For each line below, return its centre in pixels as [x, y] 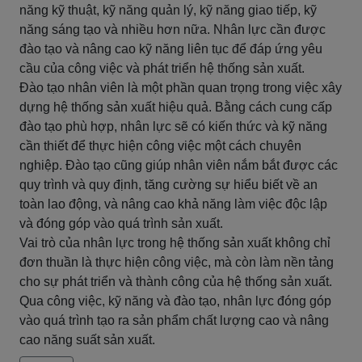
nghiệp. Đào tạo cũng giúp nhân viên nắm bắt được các [179, 165]
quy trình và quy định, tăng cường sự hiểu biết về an [168, 185]
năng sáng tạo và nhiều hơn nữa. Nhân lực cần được [173, 29]
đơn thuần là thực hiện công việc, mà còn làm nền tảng [177, 262]
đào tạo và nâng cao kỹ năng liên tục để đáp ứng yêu [171, 49]
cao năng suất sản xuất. [87, 340]
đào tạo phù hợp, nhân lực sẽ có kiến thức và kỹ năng [173, 126]
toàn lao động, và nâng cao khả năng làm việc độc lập [173, 204]
